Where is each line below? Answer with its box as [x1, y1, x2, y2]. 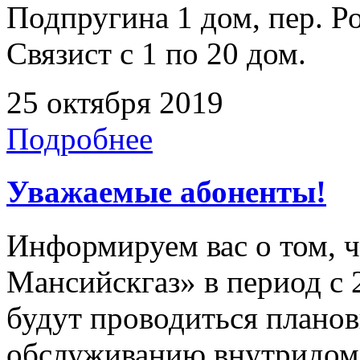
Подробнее [6, 121, 153, 157]
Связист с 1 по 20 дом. [6, 36, 306, 72]
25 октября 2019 [6, 85, 223, 121]
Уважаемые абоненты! [6, 174, 326, 210]
